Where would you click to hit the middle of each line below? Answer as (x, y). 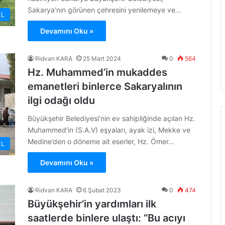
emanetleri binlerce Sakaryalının (105, 86)
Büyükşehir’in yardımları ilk (92, 204)
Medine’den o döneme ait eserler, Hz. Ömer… (101, 141)
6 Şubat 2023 (102, 190)
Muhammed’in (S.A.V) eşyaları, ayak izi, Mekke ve (109, 130)
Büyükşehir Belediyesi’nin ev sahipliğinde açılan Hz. (111, 118)
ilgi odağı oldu (61, 100)
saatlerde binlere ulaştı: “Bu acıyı (106, 218)
